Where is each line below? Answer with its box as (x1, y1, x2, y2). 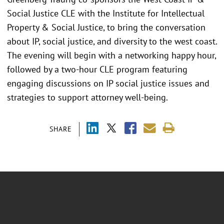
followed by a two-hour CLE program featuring (7, 63, 187, 75)
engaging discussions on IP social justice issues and (7, 77, 209, 89)
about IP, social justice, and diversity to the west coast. (7, 35, 217, 47)
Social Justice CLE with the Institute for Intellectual (7, 7, 204, 19)
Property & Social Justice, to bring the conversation (7, 21, 205, 33)
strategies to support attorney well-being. (7, 91, 168, 103)
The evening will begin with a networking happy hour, (7, 49, 216, 61)
